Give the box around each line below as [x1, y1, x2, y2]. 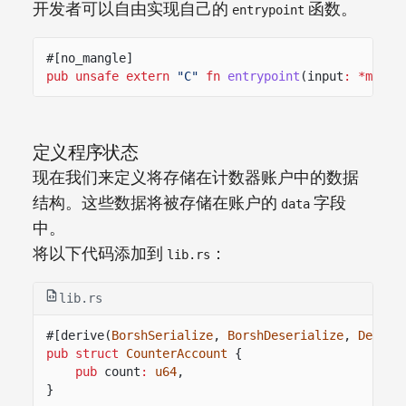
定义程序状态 [33, 140, 138, 164]
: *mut [343, 68, 387, 83]
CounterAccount [126, 345, 227, 361]
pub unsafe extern [46, 68, 169, 83]
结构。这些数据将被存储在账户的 [33, 192, 281, 214]
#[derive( [46, 327, 111, 343]
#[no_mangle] [46, 50, 133, 65]
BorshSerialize [111, 327, 213, 343]
